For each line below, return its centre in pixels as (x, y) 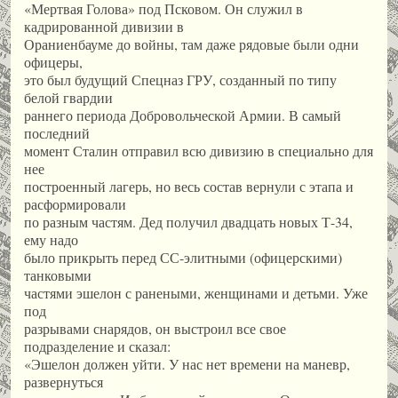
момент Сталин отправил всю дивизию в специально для (199, 151)
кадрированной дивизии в (104, 27)
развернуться (64, 382)
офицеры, (53, 62)
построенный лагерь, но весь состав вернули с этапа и (189, 187)
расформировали (75, 204)
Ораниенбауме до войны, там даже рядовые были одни (191, 44)
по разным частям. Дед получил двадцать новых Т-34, (188, 222)
